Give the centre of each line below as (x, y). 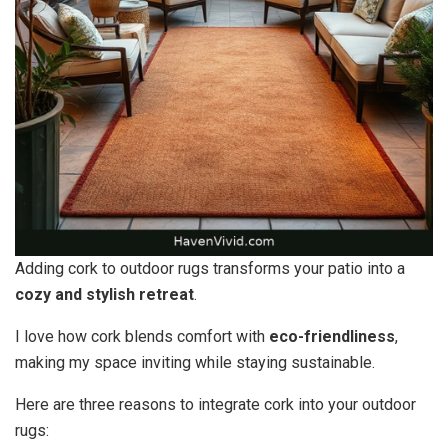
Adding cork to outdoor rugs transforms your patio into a (210, 269)
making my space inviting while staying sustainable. (195, 363)
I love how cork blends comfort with (142, 337)
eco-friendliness (332, 337)
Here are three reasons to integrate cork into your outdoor (215, 405)
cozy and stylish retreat (104, 295)
